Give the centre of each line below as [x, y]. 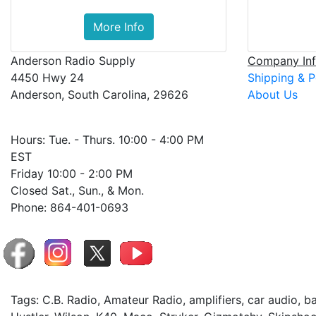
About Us [273, 95]
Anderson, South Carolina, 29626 [99, 95]
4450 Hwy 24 [47, 78]
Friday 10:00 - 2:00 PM [72, 174]
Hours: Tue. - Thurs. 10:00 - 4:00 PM [107, 140]
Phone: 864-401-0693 [69, 208]
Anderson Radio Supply [73, 61]
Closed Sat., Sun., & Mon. [77, 191]
